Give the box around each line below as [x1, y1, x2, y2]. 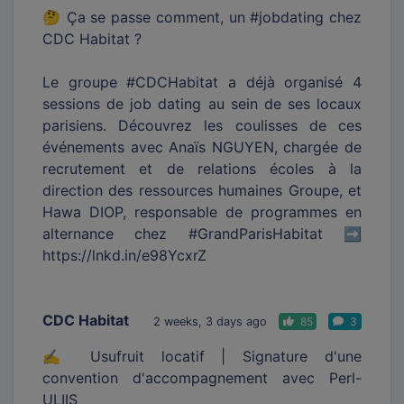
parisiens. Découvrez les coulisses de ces [42, 115, 362, 134]
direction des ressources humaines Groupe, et [42, 180, 362, 199]
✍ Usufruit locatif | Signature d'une [42, 346, 362, 365]
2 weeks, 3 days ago [152, 314, 267, 328]
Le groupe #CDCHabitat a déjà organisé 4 [42, 72, 362, 91]
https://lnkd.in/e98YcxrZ [42, 245, 207, 264]
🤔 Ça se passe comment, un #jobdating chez [42, 7, 362, 26]
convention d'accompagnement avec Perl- [42, 368, 362, 387]
